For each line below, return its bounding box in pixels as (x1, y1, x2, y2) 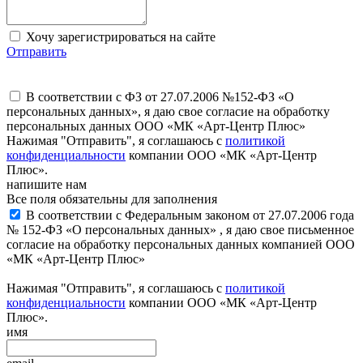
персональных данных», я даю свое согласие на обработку (6, 105, 330, 118)
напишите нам (6, 177, 87, 191)
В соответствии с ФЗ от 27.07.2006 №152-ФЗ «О (23, 90, 294, 104)
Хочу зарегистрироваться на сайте (23, 30, 216, 44)
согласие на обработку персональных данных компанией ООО (6, 237, 355, 251)
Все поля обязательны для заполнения (6, 192, 217, 206)
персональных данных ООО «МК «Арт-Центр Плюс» (6, 119, 305, 133)
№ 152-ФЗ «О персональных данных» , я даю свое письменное (6, 223, 354, 237)
